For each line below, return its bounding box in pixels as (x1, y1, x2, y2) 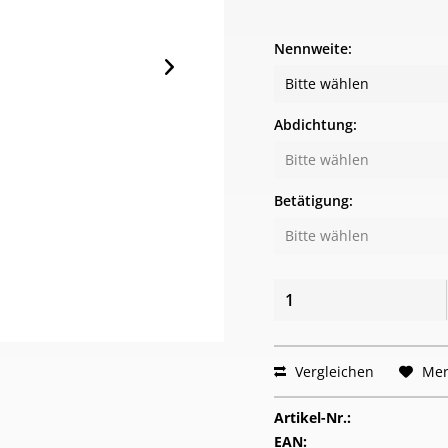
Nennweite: (274, 39, 353, 58)
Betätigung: (274, 191, 354, 210)
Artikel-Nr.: (274, 408, 352, 427)
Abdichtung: (274, 115, 358, 134)
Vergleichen (291, 362, 375, 381)
